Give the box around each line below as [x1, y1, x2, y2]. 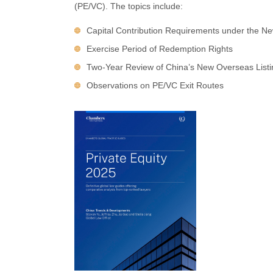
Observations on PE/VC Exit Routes [87, 80, 224, 90]
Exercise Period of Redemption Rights [87, 44, 233, 54]
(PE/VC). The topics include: [74, 1, 183, 11]
